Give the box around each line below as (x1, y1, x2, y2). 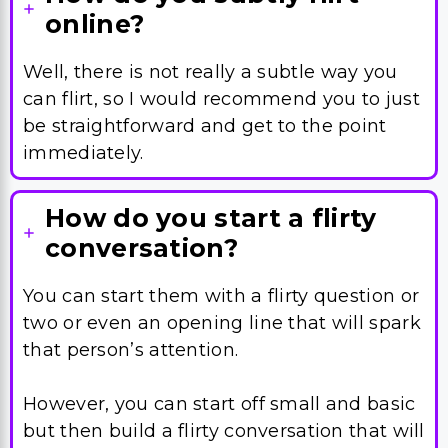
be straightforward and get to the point (23, 19, 387, 41)
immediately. (23, 46, 144, 68)
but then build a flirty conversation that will (23, 324, 425, 346)
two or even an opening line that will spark (23, 216, 421, 238)
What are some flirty (45, 412, 327, 442)
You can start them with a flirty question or (23, 189, 420, 211)
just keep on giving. (23, 351, 205, 373)
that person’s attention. (23, 243, 239, 265)
